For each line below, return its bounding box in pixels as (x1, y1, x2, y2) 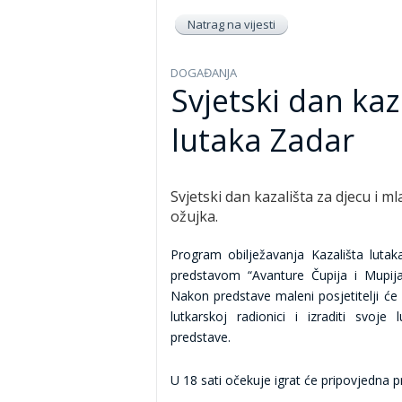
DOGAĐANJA (170, 65, 237, 81)
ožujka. (170, 206, 218, 226)
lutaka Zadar (171, 119, 354, 161)
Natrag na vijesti (188, 16, 275, 32)
